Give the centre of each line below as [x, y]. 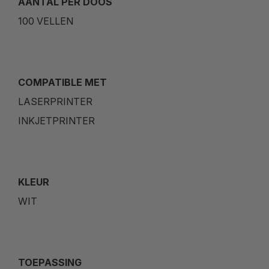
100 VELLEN [46, 21]
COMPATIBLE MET [62, 82]
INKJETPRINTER [56, 120]
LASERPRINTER [55, 101]
